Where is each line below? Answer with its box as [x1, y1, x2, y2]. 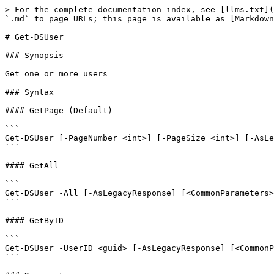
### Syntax [5, 87, 54, 97]
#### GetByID [5, 216, 64, 225]
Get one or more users [5, 69, 108, 78]
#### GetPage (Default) [5, 106, 113, 115]
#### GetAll [5, 161, 59, 170]
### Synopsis [5, 51, 64, 60]
